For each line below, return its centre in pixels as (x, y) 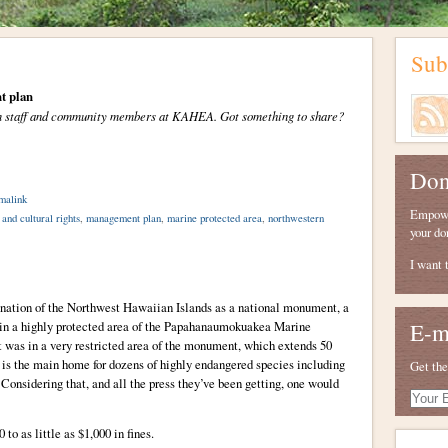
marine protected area (214, 217)
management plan (123, 217)
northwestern (295, 217)
